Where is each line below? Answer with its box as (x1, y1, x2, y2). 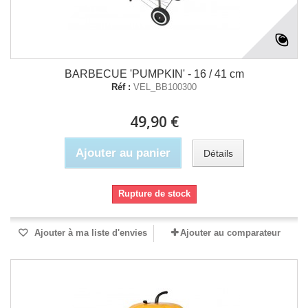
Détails (203, 147, 233, 159)
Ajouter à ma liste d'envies (32, 228, 147, 238)
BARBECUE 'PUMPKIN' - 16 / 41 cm (64, 68, 244, 80)
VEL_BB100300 (133, 82, 197, 92)
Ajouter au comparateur (180, 228, 280, 238)
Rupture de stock (118, 188, 190, 199)
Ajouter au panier (75, 146, 170, 159)
